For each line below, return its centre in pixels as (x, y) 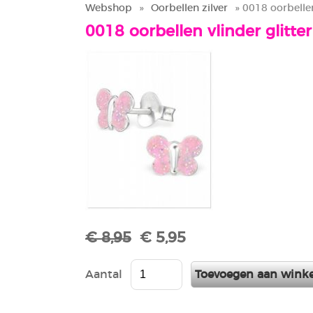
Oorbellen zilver (189, 8)
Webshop (109, 8)
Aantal (104, 275)
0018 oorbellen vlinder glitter (198, 32)
